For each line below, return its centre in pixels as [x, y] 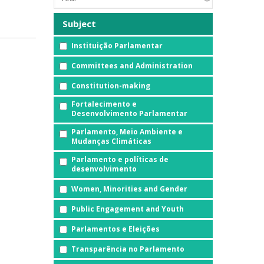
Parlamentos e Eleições [115, 229]
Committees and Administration [132, 65]
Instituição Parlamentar [117, 45]
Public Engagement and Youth [128, 209]
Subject [79, 23]
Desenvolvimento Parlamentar [129, 113]
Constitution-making [111, 85]
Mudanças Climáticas [111, 141]
